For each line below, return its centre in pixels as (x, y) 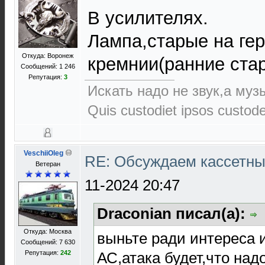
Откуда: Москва (48, 231)
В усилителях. (148, 18)
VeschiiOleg (43, 153)
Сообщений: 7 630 (48, 242)
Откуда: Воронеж (48, 56)
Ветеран (48, 164)
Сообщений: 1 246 (48, 66)
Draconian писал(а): (173, 214)
